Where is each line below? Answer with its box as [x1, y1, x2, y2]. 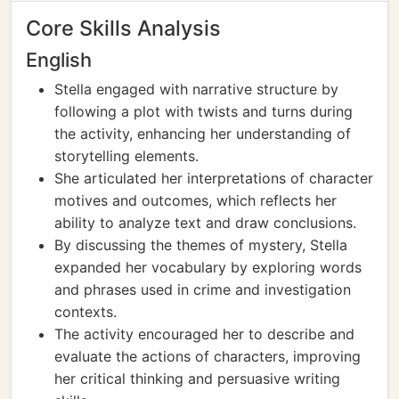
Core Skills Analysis [26, 15, 221, 41]
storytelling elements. [54, 147, 199, 165]
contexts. [54, 303, 117, 321]
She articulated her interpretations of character [54, 169, 373, 187]
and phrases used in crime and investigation [54, 281, 351, 298]
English [26, 48, 92, 71]
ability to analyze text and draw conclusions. [54, 214, 356, 232]
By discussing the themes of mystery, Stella [54, 236, 347, 254]
